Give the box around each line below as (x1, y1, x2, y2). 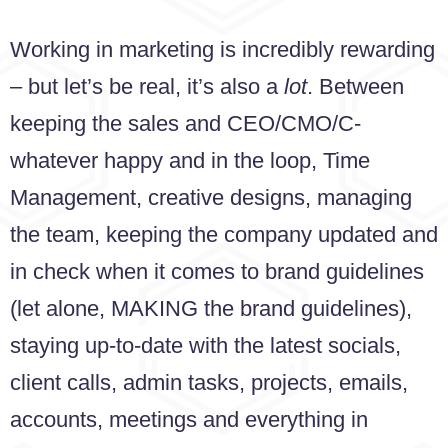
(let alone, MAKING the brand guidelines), (10, 296, 412, 322)
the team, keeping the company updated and (10, 222, 438, 248)
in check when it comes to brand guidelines (10, 259, 424, 285)
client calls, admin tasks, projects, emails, (10, 370, 408, 396)
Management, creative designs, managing (10, 185, 412, 211)
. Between (307, 74, 404, 100)
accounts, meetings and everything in (10, 407, 368, 433)
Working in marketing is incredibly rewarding (10, 37, 435, 63)
